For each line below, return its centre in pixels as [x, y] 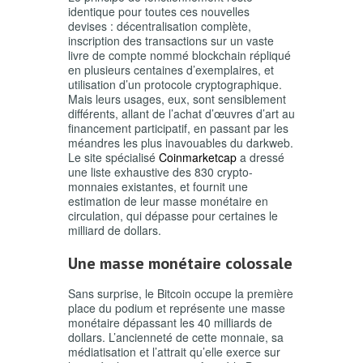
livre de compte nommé [130, 56]
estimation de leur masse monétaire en [168, 201]
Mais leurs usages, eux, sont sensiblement [177, 99]
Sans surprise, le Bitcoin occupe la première [181, 294]
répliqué [270, 56]
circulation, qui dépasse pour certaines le [173, 216]
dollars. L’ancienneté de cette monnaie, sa [176, 337]
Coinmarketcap [198, 158]
